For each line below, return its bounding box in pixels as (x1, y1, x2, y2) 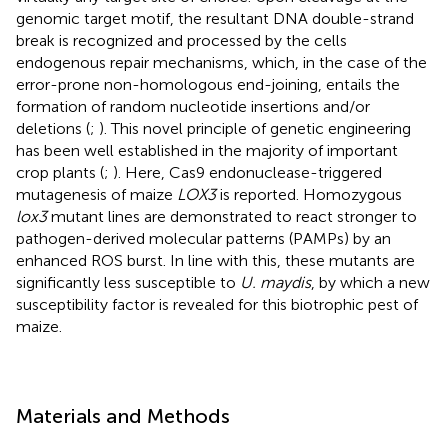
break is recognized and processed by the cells (16, 30, 347, 50)
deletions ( (16, 118, 90, 138)
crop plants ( (16, 162, 104, 182)
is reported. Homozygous (216, 184, 402, 204)
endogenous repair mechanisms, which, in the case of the (16, 52, 427, 72)
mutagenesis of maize (16, 184, 177, 204)
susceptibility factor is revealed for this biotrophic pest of (16, 294, 418, 314)
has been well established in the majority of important (16, 140, 398, 160)
